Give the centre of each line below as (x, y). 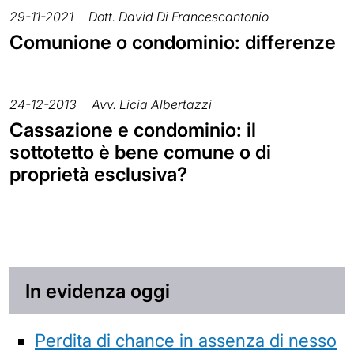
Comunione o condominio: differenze (173, 43)
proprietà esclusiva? (98, 175)
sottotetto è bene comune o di (140, 153)
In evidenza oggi (98, 291)
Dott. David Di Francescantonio (179, 17)
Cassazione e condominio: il (133, 130)
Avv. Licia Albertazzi (152, 105)
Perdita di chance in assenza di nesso (186, 340)
